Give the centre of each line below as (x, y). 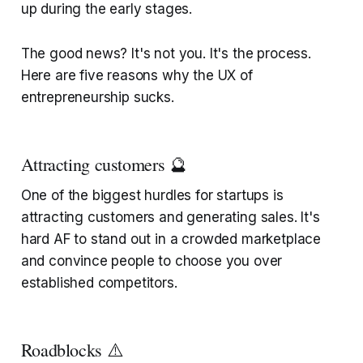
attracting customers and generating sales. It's (170, 218)
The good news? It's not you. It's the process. (166, 54)
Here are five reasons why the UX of (137, 76)
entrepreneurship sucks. (97, 98)
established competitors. (99, 283)
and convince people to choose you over (152, 261)
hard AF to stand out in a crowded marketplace (171, 239)
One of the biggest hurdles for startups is (152, 196)
